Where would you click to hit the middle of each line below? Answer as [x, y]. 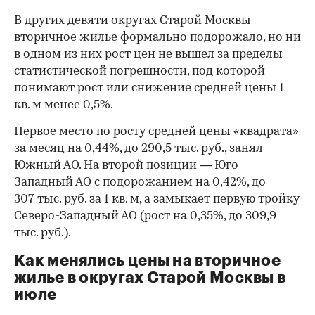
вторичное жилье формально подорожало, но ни [157, 38]
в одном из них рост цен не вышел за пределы [148, 55]
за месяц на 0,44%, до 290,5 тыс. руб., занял [139, 149]
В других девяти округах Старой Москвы [133, 21]
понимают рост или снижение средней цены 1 [149, 89]
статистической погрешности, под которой [140, 72]
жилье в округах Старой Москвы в [150, 278]
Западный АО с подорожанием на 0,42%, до [140, 183]
